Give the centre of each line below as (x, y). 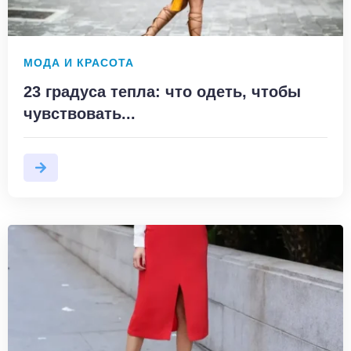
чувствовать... (80, 113)
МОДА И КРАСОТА (79, 63)
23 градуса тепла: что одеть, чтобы (162, 91)
